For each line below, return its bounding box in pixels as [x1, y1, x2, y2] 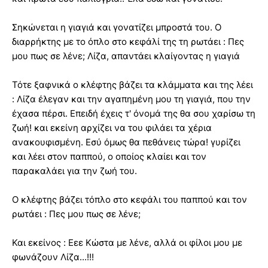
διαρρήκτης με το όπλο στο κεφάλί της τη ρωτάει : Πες [12, 36, 244, 48]
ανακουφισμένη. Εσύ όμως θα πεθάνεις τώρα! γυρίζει [12, 136, 240, 148]
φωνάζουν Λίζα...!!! [12, 251, 94, 263]
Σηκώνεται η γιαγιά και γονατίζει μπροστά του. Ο [12, 22, 221, 33]
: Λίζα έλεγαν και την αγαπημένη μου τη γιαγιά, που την [12, 93, 251, 105]
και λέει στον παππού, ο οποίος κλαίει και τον [12, 151, 206, 163]
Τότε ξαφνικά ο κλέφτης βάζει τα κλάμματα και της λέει [12, 79, 253, 91]
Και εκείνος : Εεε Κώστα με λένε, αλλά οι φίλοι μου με [12, 237, 242, 249]
